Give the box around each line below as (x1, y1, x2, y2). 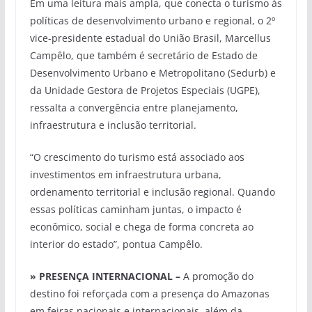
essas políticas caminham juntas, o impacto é (29, 203, 242, 217)
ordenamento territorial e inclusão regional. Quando (29, 185, 275, 199)
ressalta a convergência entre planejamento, (29, 101, 238, 115)
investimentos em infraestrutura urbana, (29, 168, 221, 182)
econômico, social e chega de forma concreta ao (29, 220, 253, 234)
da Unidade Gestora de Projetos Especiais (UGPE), (29, 84, 260, 97)
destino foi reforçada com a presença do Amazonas (29, 287, 270, 301)
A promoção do (180, 270, 253, 283)
